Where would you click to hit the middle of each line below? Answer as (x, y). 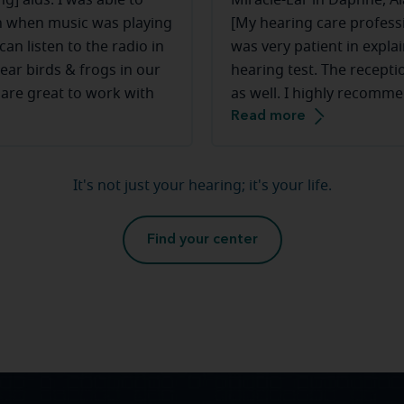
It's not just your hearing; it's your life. (202, 186)
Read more (268, 116)
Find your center (202, 240)
